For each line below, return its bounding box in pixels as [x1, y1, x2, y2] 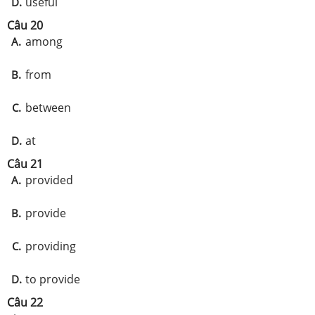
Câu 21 [7, 156, 43, 172]
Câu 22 [7, 295, 43, 310]
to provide [25, 271, 80, 287]
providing [25, 238, 76, 254]
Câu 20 [7, 18, 43, 33]
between [25, 100, 71, 115]
